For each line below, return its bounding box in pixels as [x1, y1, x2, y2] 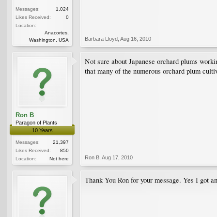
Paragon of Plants [15, 119, 57, 125]
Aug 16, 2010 [120, 35, 151, 42]
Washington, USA [29, 37, 69, 43]
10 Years [31, 127, 53, 133]
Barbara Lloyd [85, 35, 118, 42]
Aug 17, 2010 [102, 154, 133, 160]
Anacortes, [45, 30, 69, 35]
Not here [49, 155, 69, 161]
